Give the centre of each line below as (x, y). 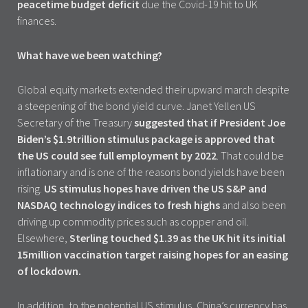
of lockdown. (49, 271)
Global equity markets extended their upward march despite (153, 89)
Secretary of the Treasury (76, 122)
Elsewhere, (43, 238)
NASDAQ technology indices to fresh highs (119, 205)
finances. (37, 20)
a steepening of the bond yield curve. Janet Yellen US (136, 106)
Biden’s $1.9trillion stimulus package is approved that (146, 139)
